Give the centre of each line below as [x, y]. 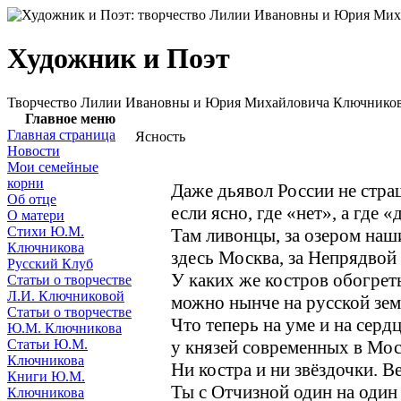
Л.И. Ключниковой [66, 296]
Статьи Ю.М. [47, 344]
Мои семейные [53, 167]
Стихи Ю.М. [46, 231]
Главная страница [61, 135]
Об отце [32, 199]
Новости [34, 151]
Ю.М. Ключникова [64, 328]
